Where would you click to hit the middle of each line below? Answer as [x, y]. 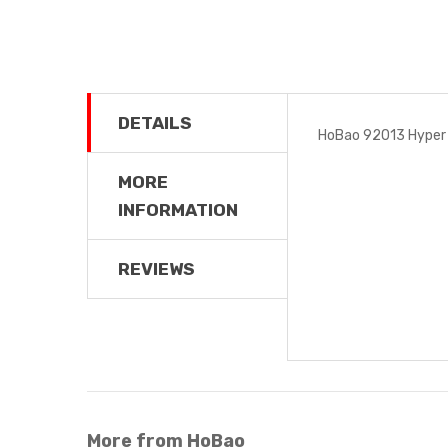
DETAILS [155, 122]
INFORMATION [178, 209]
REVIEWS [156, 268]
